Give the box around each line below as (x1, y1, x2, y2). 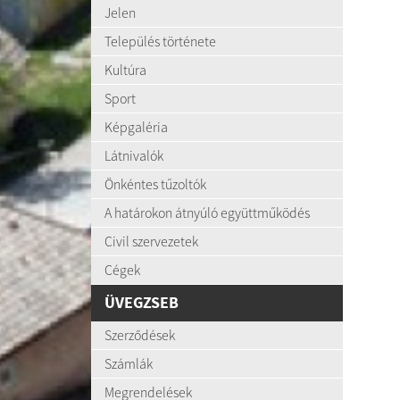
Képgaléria (104, 118, 168, 136)
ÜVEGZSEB (104, 292, 179, 313)
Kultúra (104, 61, 146, 79)
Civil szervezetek (104, 232, 198, 250)
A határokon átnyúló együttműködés (104, 204, 310, 221)
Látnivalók (104, 146, 163, 164)
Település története (104, 32, 216, 50)
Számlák (104, 354, 153, 372)
